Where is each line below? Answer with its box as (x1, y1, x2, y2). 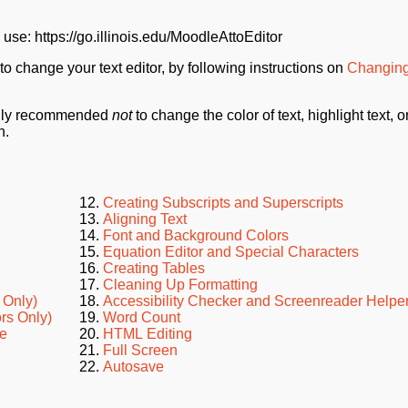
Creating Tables (103, 260, 206, 276)
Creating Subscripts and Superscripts (103, 194, 344, 210)
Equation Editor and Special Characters (103, 243, 360, 260)
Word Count (103, 309, 181, 325)
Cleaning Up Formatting (103, 276, 259, 292)
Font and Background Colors (103, 227, 290, 243)
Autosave (103, 358, 165, 374)
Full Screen (103, 342, 178, 358)
